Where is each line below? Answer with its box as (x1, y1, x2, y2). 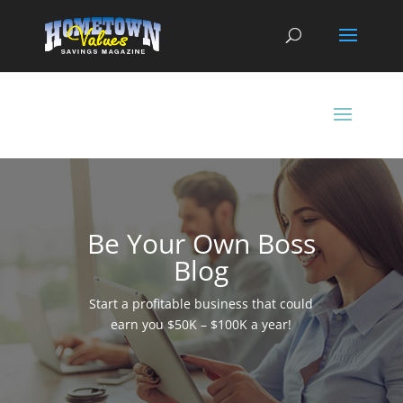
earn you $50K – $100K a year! (111, 316, 292, 333)
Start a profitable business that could (89, 295, 314, 312)
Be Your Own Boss (86, 225, 316, 262)
